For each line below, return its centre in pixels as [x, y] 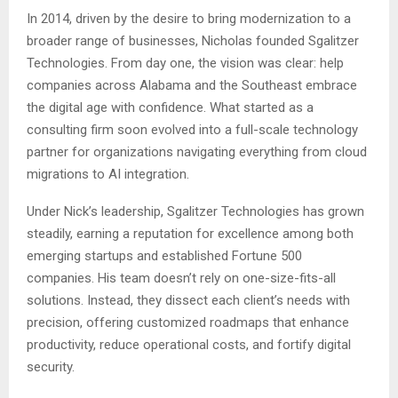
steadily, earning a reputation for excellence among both [190, 233]
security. [51, 366]
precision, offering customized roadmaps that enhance [188, 322]
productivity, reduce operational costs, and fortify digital [189, 344]
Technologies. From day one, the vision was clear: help [185, 63]
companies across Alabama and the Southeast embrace [192, 85]
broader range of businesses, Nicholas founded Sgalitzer [193, 40]
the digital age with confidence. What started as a [170, 107]
